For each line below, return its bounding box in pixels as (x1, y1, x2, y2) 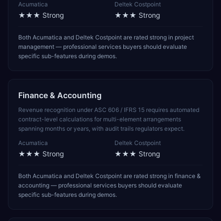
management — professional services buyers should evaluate (18, 43, 187, 50)
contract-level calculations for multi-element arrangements (18, 115, 181, 123)
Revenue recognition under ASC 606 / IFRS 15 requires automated (18, 106, 199, 113)
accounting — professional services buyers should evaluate (18, 182, 182, 189)
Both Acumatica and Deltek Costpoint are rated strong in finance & (18, 172, 201, 180)
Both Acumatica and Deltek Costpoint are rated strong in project (18, 34, 194, 41)
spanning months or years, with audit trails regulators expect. (18, 125, 184, 132)
